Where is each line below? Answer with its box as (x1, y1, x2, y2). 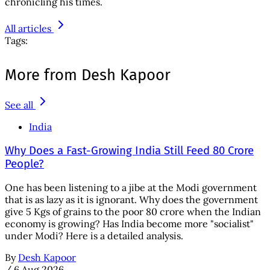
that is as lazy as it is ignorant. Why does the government (5, 193, 258, 206)
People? (5, 157, 44, 171)
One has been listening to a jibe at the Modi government (5, 181, 257, 194)
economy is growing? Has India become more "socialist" (5, 218, 254, 230)
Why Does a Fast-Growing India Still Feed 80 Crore (5, 143, 254, 157)
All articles (5, 22, 51, 34)
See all (5, 98, 33, 111)
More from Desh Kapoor (5, 65, 171, 84)
